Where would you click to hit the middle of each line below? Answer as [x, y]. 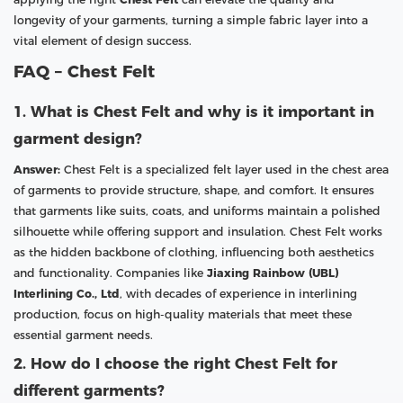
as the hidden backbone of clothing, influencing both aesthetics [194, 252]
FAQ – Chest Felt [84, 71]
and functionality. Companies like [110, 273]
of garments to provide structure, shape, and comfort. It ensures [194, 190]
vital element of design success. [103, 40]
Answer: [37, 169]
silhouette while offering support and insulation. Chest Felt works [198, 231]
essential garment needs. [83, 335]
